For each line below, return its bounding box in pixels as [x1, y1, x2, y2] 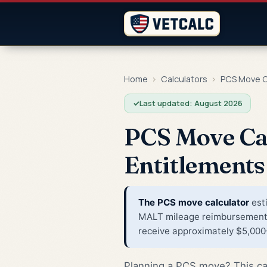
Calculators [160, 73, 207, 85]
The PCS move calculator [138, 196, 249, 208]
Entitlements [124, 150, 265, 179]
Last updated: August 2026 [139, 97, 243, 108]
